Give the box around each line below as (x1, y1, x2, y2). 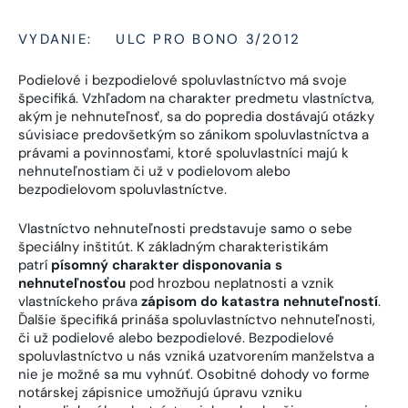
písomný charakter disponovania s (51, 255, 282, 274)
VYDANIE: (18, 30, 92, 49)
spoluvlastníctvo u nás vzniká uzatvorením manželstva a (18, 346, 374, 365)
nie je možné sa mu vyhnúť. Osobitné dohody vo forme (18, 364, 370, 383)
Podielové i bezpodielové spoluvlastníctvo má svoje (18, 71, 347, 90)
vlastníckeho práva (18, 291, 141, 311)
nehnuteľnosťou (18, 273, 126, 292)
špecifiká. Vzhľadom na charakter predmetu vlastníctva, (18, 89, 374, 108)
